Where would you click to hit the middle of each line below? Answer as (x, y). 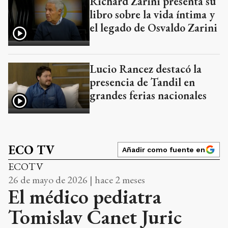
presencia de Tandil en (142, 82)
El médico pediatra (85, 196)
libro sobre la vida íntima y (152, 14)
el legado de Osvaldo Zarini (153, 27)
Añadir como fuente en (164, 149)
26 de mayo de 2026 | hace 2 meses (77, 179)
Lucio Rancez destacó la (146, 69)
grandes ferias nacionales (148, 95)
